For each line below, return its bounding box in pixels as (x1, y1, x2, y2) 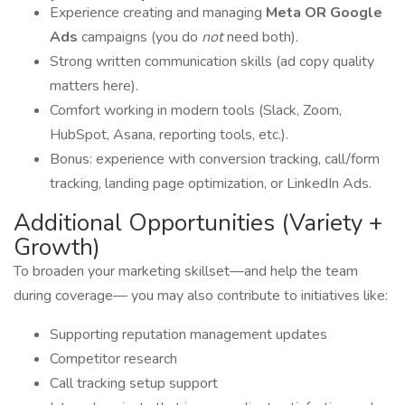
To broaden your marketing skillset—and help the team (14, 261, 358, 281)
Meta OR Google (266, 3, 382, 23)
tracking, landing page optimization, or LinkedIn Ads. (50, 174, 372, 193)
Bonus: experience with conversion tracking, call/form (50, 149, 380, 169)
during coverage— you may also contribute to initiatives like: (14, 286, 388, 306)
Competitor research (50, 349, 177, 369)
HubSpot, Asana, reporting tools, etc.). (50, 125, 288, 145)
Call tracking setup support (50, 373, 218, 393)
